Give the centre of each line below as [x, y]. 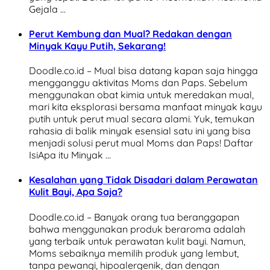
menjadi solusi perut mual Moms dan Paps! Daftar [141, 143]
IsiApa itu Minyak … [70, 155]
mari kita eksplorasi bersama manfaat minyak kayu [146, 107]
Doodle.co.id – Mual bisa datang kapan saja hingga [143, 71]
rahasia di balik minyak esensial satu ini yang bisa [140, 131]
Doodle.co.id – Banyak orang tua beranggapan [134, 217]
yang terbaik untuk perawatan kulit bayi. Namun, [137, 241]
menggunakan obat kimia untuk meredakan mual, [141, 95]
